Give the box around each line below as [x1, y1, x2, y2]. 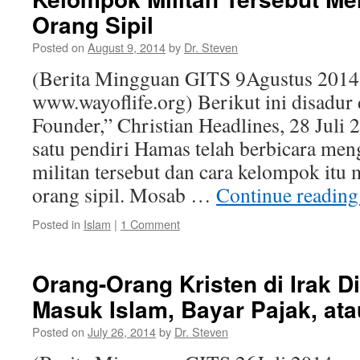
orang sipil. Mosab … [32, 181, 216, 208]
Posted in [32, 215, 80, 232]
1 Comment [121, 215, 180, 232]
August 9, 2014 [88, 39, 166, 55]
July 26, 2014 [88, 323, 156, 340]
